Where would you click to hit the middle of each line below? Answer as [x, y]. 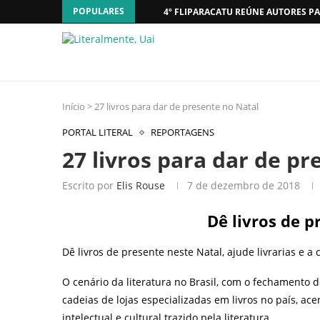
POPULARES [99, 11]
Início [74, 106]
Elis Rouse [141, 185]
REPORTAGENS [182, 132]
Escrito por [89, 185]
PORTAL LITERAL [97, 132]
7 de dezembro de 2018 [244, 185]
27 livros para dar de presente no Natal [176, 106]
